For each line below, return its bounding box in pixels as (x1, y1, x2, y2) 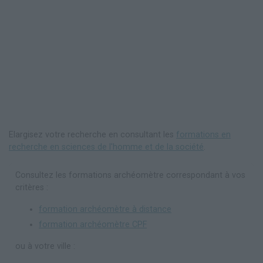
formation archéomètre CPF (39, 220, 147, 230)
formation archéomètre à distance (39, 204, 171, 215)
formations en (176, 130, 231, 140)
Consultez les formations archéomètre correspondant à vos (15, 170, 245, 181)
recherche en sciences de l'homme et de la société (9, 142, 204, 153)
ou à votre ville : (15, 241, 75, 252)
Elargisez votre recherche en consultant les (9, 130, 176, 140)
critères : (15, 183, 48, 193)
